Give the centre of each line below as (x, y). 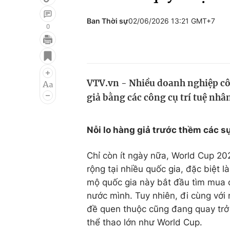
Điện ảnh (35, 69)
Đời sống (161, 50)
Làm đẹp (161, 89)
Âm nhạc (35, 89)
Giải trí (30, 50)
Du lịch (157, 69)
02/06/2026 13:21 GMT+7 (172, 21)
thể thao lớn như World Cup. (145, 222)
